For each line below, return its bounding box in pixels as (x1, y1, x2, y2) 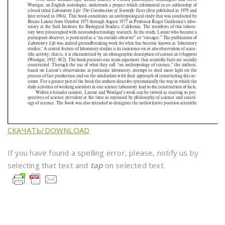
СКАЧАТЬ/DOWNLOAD (8, 125, 90, 136)
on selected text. (102, 160, 166, 171)
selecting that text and (8, 160, 90, 171)
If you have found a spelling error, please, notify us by (8, 148, 199, 158)
